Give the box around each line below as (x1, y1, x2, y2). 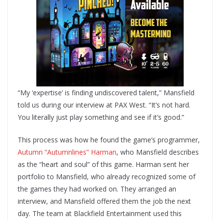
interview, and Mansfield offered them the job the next (18, 196, 191, 206)
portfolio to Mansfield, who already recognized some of (18, 172, 195, 182)
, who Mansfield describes (116, 147, 199, 157)
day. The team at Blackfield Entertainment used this (18, 209, 182, 219)
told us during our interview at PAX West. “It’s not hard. (18, 100, 191, 110)
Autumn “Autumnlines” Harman (18, 147, 116, 157)
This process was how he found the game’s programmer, (18, 135, 200, 145)
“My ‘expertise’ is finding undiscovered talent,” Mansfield (18, 88, 194, 98)
